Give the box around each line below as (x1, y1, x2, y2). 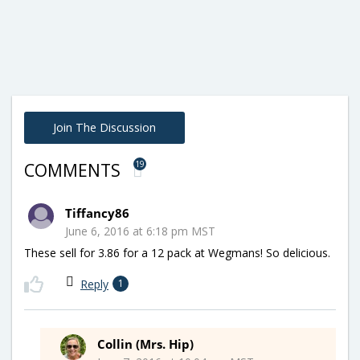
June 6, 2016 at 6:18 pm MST (65, 223, 215, 239)
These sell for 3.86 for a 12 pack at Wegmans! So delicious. (24, 244, 330, 260)
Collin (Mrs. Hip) (97, 335, 194, 352)
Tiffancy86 (65, 204, 129, 221)
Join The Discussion (53, 119, 156, 135)
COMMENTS (24, 158, 125, 182)
